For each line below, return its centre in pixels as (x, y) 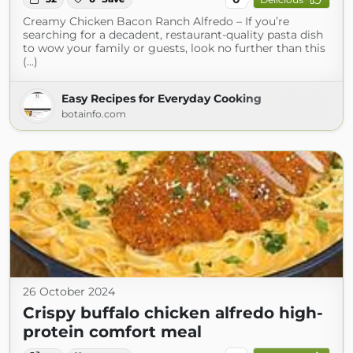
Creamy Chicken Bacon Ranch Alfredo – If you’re (156, 22)
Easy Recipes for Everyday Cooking (162, 99)
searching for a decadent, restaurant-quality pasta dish (173, 35)
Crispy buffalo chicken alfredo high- (173, 313)
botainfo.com (94, 114)
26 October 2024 (69, 292)
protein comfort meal (112, 332)
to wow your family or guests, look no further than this (174, 48)
